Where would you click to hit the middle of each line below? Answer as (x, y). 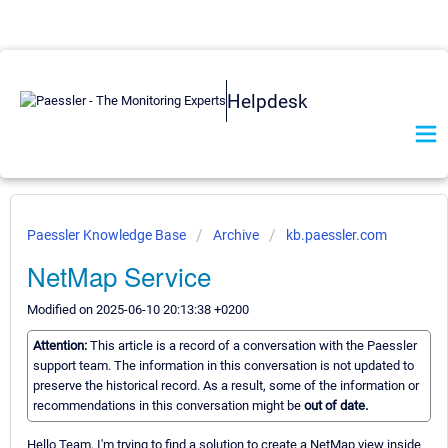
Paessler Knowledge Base (108, 235)
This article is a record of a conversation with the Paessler (253, 346)
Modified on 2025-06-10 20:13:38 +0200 (138, 309)
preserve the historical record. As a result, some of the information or (226, 386)
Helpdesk (267, 101)
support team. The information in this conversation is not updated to (223, 366)
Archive (236, 235)
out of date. (336, 406)
